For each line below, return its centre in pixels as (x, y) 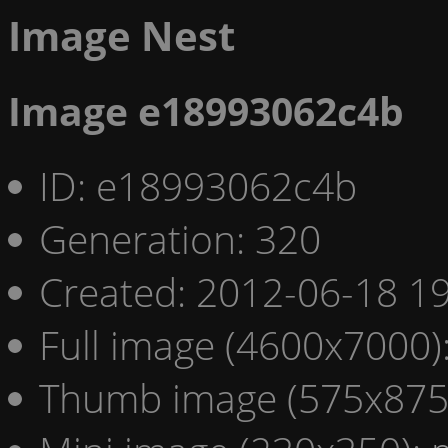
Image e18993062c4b (206, 111)
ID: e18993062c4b (198, 185)
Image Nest (121, 35)
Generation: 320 (180, 238)
